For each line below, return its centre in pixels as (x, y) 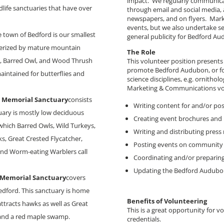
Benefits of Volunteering (167, 201)
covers (76, 177)
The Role (141, 52)
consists (80, 99)
